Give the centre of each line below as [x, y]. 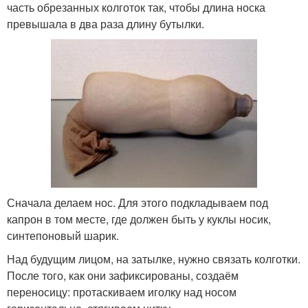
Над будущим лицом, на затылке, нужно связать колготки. [154, 259]
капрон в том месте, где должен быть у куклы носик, [139, 219]
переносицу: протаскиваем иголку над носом [122, 292]
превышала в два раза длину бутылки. [106, 24]
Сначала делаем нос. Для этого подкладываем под [137, 203]
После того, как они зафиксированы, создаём [123, 276]
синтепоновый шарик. [63, 236]
